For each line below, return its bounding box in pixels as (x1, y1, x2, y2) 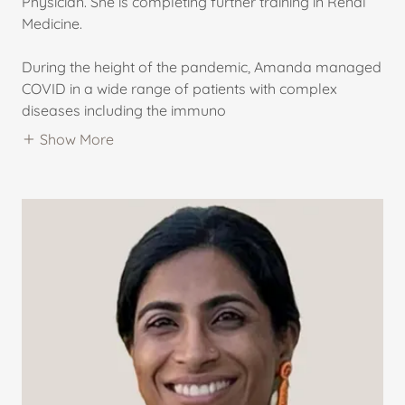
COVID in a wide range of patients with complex (22, 79, 337, 98)
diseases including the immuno (22, 100, 226, 119)
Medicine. (22, 14, 82, 33)
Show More (40, 129, 114, 148)
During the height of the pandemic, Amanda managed (22, 57, 381, 76)
